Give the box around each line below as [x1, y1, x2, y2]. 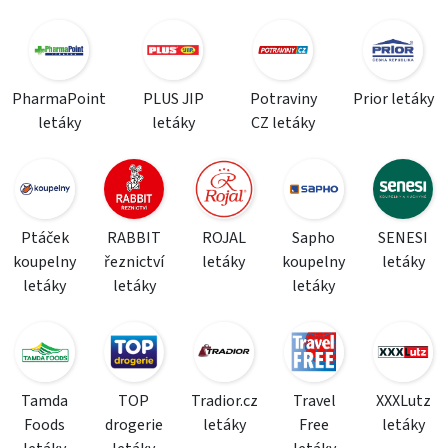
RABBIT [107, 227, 162, 249]
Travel [292, 390, 336, 412]
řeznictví [104, 251, 165, 273]
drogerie [104, 414, 163, 436]
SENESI [378, 227, 429, 249]
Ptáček [20, 227, 69, 249]
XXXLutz [375, 390, 431, 412]
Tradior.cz [190, 390, 258, 412]
